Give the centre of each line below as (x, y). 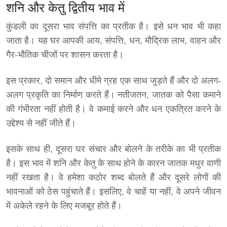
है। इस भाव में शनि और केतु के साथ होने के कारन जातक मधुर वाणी (113, 163)
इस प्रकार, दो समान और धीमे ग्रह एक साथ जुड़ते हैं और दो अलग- (113, 81)
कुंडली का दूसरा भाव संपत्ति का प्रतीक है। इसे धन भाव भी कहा (113, 27)
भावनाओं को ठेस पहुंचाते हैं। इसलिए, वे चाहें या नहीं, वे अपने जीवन (113, 192)
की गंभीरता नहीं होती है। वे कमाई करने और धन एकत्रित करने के (113, 109)
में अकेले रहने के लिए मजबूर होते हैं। (64, 206)
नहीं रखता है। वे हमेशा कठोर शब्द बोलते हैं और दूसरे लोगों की (113, 178)
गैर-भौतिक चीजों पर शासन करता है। (65, 55)
